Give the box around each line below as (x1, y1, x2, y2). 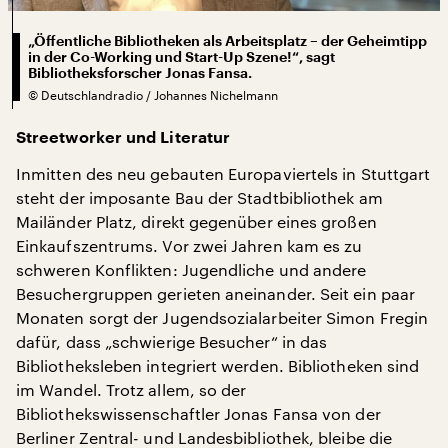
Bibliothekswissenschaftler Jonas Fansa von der (16, 403, 381, 423)
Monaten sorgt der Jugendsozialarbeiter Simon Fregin (16, 307, 429, 327)
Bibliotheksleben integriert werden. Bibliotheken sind (16, 355, 420, 375)
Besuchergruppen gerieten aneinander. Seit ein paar (16, 283, 415, 303)
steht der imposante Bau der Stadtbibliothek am (16, 187, 383, 207)
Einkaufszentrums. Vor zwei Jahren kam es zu (16, 235, 363, 255)
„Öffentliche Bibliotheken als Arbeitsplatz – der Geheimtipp (28, 33, 427, 48)
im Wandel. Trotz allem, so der (16, 379, 247, 399)
